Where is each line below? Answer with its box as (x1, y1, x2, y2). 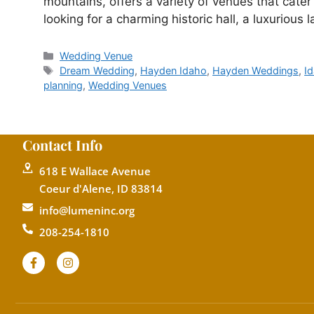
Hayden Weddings (212, 64, 299, 76)
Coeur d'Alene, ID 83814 (39, 181, 163, 196)
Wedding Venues (88, 78, 167, 91)
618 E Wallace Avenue (39, 163, 151, 178)
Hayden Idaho (140, 64, 207, 76)
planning (43, 78, 83, 91)
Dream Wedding (60, 64, 135, 76)
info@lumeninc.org (39, 203, 135, 217)
